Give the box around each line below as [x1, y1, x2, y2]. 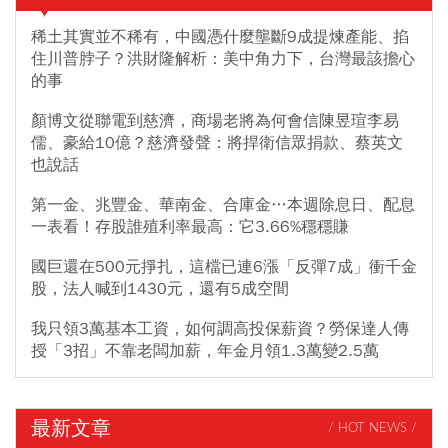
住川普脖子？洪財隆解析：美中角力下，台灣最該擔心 [31, 48, 415, 69]
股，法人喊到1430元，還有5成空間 [31, 278, 289, 299]
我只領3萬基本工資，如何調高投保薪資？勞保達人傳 [31, 318, 409, 339]
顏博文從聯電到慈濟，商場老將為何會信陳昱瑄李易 [31, 110, 399, 131]
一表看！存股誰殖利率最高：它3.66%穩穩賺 [31, 216, 349, 237]
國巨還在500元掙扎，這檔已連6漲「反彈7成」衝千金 [31, 256, 417, 277]
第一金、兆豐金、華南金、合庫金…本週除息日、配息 [31, 194, 415, 215]
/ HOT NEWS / [328, 422, 417, 436]
